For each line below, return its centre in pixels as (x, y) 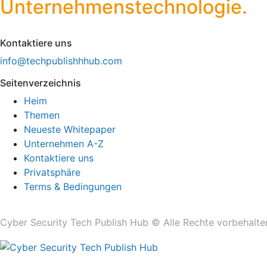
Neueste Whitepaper (70, 130)
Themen (42, 115)
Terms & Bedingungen (73, 187)
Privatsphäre (52, 173)
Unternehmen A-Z (64, 144)
